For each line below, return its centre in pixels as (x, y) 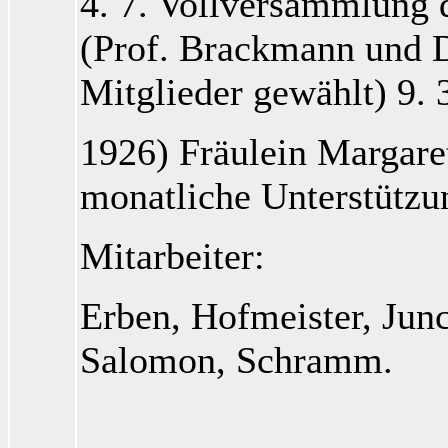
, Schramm (299, 360)
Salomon (148, 360)
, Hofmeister (266, 316)
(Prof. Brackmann (217, 48)
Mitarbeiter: (172, 256)
